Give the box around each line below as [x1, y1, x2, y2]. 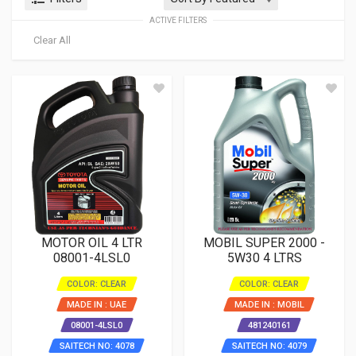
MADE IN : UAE [67, 300, 126, 310]
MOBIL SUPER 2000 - [203, 235, 325, 250]
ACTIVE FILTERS [149, 16, 207, 25]
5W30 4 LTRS [226, 250, 302, 265]
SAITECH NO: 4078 [59, 341, 134, 351]
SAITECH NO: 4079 [231, 341, 307, 351]
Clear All [33, 34, 71, 46]
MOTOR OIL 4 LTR [41, 235, 142, 250]
